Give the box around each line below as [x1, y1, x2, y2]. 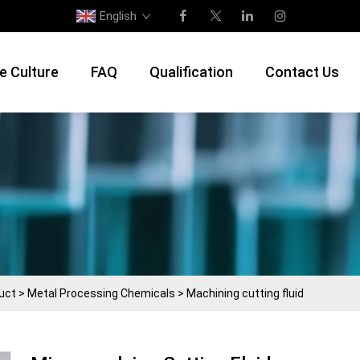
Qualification [149, 63, 233, 80]
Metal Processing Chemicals [27, 287, 175, 300]
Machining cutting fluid [186, 287, 304, 300]
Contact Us [265, 63, 339, 80]
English [100, 10, 137, 22]
